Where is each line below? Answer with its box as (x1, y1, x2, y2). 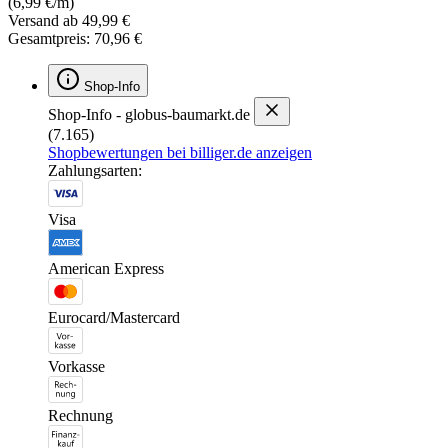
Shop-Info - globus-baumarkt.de (48, 105, 250, 123)
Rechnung (48, 406, 113, 424)
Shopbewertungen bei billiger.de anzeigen (48, 143, 312, 161)
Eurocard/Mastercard (48, 308, 180, 326)
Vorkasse (48, 357, 105, 375)
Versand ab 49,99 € (8, 11, 130, 29)
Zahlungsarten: (48, 161, 142, 179)
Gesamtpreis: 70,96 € (8, 29, 142, 47)
